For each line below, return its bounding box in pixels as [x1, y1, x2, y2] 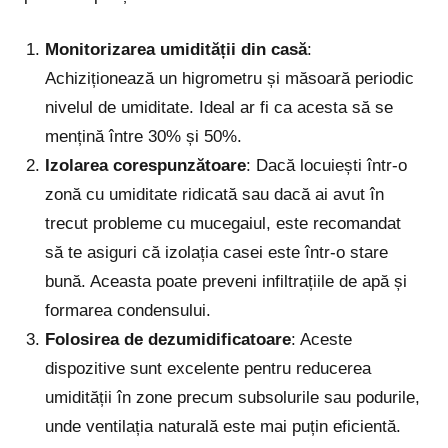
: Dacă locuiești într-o [246, 155, 408, 175]
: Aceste [291, 329, 353, 349]
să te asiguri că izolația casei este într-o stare [45, 242, 389, 262]
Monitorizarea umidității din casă [45, 39, 308, 59]
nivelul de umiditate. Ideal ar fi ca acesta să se [45, 97, 394, 117]
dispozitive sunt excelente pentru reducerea [45, 358, 372, 378]
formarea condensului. [45, 300, 212, 320]
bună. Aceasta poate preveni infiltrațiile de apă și [45, 271, 408, 291]
